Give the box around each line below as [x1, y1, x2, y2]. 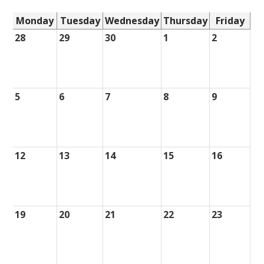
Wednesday [105, 14, 160, 27]
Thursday [163, 14, 208, 27]
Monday [16, 14, 54, 27]
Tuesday [60, 14, 100, 27]
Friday [215, 14, 245, 27]
